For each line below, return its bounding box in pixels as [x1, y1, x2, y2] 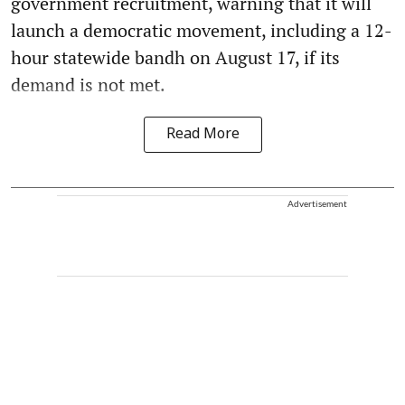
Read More [165, 125, 240, 144]
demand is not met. [11, 71, 165, 97]
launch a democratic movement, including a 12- [11, 17, 392, 42]
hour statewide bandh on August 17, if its [11, 44, 340, 70]
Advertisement [287, 197, 347, 209]
